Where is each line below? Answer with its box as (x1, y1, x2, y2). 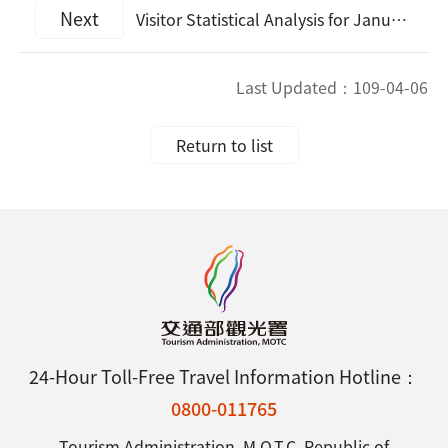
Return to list (175, 133, 273, 157)
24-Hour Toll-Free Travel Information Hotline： (29, 363, 419, 389)
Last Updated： (236, 75, 353, 99)
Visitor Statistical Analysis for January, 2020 (132, 7, 391, 31)
